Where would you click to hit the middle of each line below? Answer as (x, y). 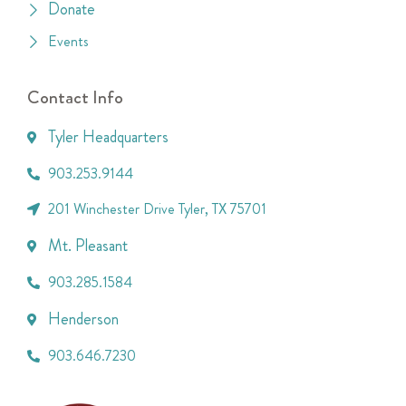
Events (68, 42)
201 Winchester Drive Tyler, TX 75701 (157, 209)
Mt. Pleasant (87, 246)
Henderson (83, 319)
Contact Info (75, 98)
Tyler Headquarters (108, 137)
